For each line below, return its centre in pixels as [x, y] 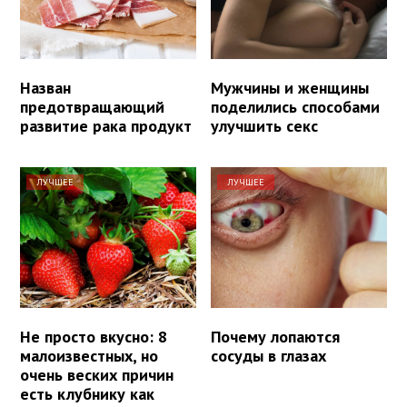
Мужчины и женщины [290, 88]
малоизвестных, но [89, 356]
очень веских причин [97, 375]
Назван [45, 88]
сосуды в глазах [269, 356]
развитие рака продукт [106, 126]
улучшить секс [265, 126]
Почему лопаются [276, 337]
